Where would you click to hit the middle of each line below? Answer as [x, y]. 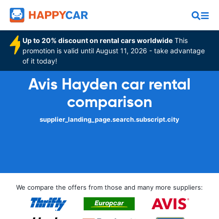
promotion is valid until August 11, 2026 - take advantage [114, 51]
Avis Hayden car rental [109, 84]
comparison [109, 102]
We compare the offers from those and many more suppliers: [109, 187]
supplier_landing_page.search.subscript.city [109, 119]
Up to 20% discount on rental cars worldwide [98, 40]
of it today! [40, 61]
